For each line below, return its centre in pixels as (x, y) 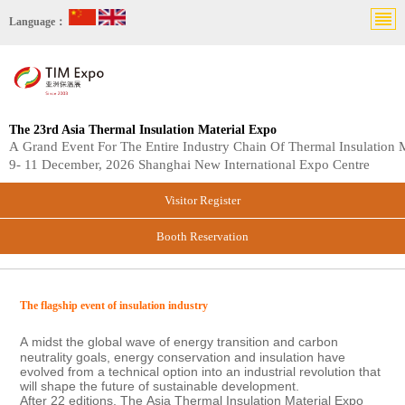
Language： (38, 22)
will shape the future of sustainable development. (160, 386)
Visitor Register (202, 201)
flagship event (73, 306)
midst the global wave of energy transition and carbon (185, 342)
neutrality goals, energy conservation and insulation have (183, 358)
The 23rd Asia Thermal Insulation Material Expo (143, 130)
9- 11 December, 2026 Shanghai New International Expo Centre (189, 165)
